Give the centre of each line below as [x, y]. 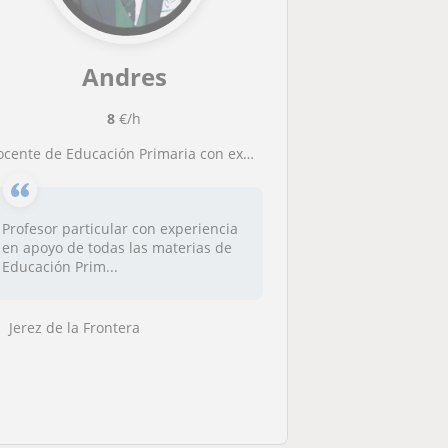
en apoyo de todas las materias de [117, 247]
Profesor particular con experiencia [120, 228]
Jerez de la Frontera [75, 327]
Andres [124, 76]
